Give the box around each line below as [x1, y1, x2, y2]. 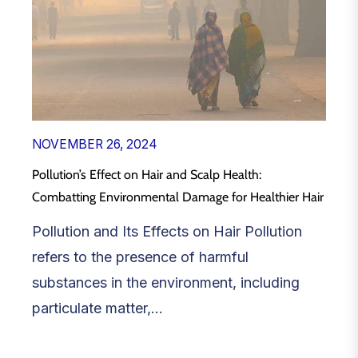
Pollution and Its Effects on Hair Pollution [32, 222, 302, 240]
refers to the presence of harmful [32, 248, 249, 265]
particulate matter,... [32, 299, 163, 316]
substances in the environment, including [32, 273, 300, 291]
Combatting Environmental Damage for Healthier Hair [32, 189, 324, 205]
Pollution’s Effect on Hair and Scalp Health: [32, 166, 261, 182]
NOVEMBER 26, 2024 [32, 136, 157, 152]
